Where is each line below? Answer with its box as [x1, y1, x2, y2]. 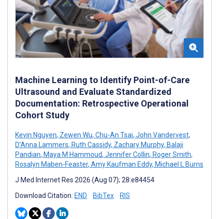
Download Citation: [15, 191, 74, 199]
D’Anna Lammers [15, 140, 68, 149]
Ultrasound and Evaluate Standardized [15, 86, 172, 97]
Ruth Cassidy [70, 140, 111, 149]
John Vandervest [134, 131, 189, 139]
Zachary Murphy [112, 140, 164, 149]
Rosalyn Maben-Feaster [15, 160, 88, 168]
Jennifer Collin [104, 150, 150, 158]
